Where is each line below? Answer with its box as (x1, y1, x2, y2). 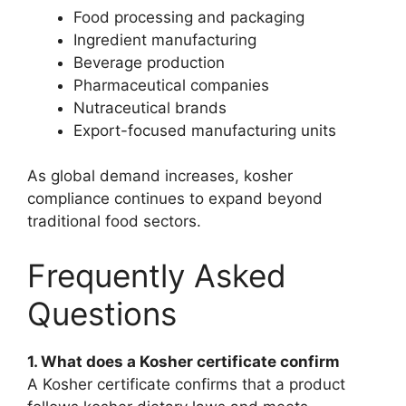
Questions (27, 294, 177, 333)
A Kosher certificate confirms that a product (27, 374, 345, 393)
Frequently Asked (27, 256, 286, 295)
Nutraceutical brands (73, 98, 227, 117)
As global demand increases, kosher (27, 167, 293, 186)
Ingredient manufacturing (73, 30, 256, 49)
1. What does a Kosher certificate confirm (27, 352, 340, 371)
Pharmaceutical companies (73, 75, 269, 94)
